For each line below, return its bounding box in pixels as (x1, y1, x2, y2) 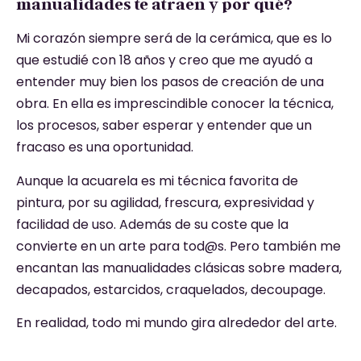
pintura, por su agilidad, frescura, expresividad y (16, 193, 314, 212)
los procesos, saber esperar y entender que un (16, 116, 312, 135)
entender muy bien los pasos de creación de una (16, 73, 324, 92)
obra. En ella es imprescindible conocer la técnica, (16, 94, 334, 114)
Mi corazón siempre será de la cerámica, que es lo (16, 29, 332, 48)
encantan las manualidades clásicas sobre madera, (16, 258, 342, 277)
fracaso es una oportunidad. (16, 138, 193, 157)
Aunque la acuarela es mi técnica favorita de (16, 171, 298, 190)
